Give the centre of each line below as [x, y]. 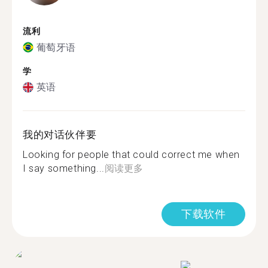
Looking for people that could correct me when [132, 155]
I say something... [64, 168]
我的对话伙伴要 [60, 135]
